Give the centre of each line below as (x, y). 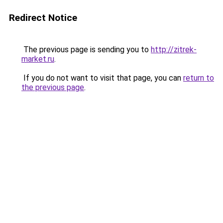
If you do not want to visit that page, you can (102, 78)
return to (199, 78)
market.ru (38, 59)
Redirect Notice (43, 18)
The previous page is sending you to (86, 50)
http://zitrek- (174, 50)
